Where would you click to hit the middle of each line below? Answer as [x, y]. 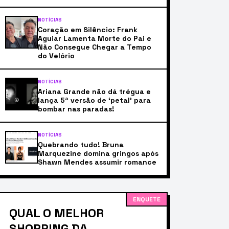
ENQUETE [147, 199]
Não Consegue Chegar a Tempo [95, 47]
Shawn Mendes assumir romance [97, 162]
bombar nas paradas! [76, 109]
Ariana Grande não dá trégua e [94, 91]
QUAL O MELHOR [56, 213]
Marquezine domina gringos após [98, 153]
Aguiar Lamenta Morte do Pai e [95, 38]
